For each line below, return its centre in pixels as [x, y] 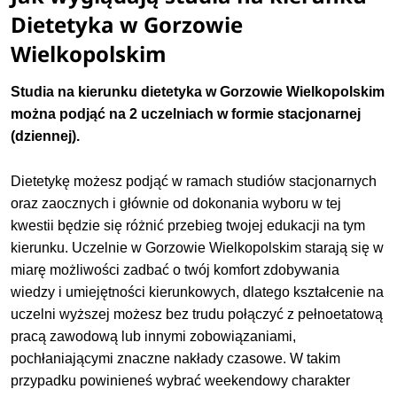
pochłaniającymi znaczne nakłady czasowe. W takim [176, 359]
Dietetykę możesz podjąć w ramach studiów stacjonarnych [194, 182]
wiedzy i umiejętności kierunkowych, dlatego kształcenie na [198, 292]
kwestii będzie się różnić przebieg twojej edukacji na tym [188, 226]
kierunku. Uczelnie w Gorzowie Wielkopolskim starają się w [198, 248]
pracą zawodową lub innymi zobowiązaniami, [154, 337]
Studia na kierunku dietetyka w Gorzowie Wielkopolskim [198, 91]
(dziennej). [46, 136]
